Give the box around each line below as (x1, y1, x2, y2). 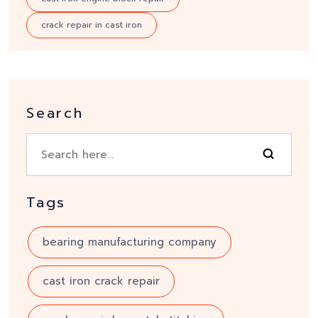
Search (26, 102, 84, 124)
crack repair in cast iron (41, 18, 142, 32)
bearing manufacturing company (43, 234, 216, 251)
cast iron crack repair (43, 273, 160, 290)
